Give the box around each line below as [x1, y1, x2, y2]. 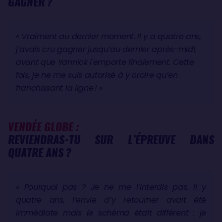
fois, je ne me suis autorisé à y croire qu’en [16, 69, 178, 81]
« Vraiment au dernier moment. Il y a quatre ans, [16, 30, 201, 42]
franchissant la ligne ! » [16, 82, 103, 94]
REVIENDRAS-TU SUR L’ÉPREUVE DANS [8, 132, 214, 147]
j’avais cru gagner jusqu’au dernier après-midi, [16, 43, 196, 55]
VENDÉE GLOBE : [8, 119, 79, 134]
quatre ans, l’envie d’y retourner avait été [16, 194, 206, 206]
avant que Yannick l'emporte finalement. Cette [16, 56, 194, 68]
